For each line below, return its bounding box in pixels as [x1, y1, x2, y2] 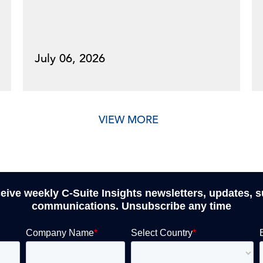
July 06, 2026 [35, 51, 105, 66]
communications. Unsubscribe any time [32, 200, 231, 212]
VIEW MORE [99, 113, 159, 126]
